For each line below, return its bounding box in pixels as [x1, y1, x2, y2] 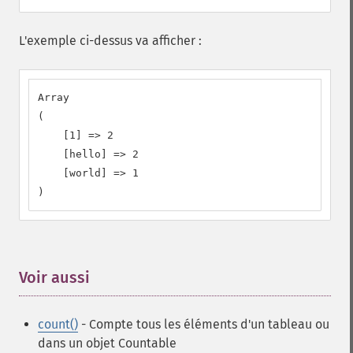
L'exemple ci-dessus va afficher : [19, 33, 202, 48]
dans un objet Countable [38, 336, 176, 351]
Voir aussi [19, 268, 90, 287]
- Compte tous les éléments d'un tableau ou [78, 317, 329, 332]
